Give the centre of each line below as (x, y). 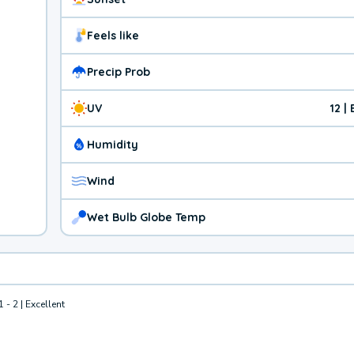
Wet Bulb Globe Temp (146, 217)
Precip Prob (119, 72)
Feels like (113, 35)
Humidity (113, 144)
